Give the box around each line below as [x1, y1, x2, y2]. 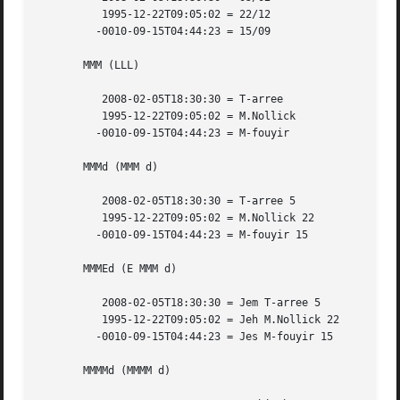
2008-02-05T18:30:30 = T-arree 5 [39, 195, 90, 208]
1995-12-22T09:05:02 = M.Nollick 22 [39, 212, 90, 225]
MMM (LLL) [39, 59, 140, 72]
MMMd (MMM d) [39, 161, 159, 174]
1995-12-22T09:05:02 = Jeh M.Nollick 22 [39, 313, 90, 327]
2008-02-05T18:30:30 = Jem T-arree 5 [39, 296, 90, 310]
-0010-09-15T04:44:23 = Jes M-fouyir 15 [39, 330, 90, 344]
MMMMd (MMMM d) [39, 364, 171, 378]
